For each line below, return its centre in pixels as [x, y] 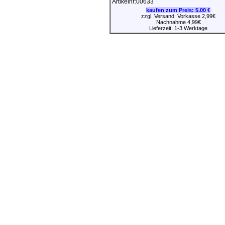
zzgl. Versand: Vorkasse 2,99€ [178, 16]
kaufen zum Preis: [171, 10]
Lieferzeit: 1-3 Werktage [178, 28]
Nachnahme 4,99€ [178, 22]
